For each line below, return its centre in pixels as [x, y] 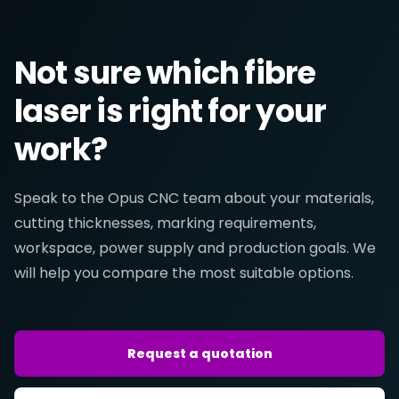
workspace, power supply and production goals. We [195, 248]
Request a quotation [199, 353]
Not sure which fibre [165, 73]
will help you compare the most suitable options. [184, 273]
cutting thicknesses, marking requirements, [165, 223]
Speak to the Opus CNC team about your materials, [194, 198]
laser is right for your [171, 111]
